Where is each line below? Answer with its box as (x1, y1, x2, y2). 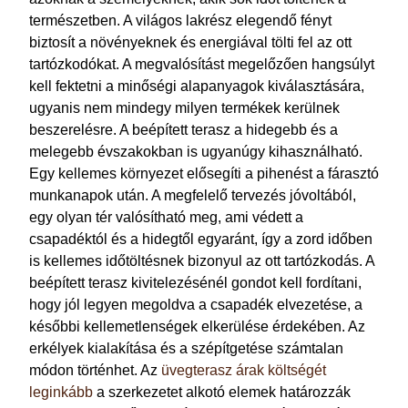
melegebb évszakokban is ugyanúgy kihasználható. (29, 144, 362, 159)
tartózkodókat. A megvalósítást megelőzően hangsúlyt (29, 56, 374, 72)
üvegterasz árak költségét (161, 362, 326, 378)
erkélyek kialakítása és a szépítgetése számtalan (29, 341, 343, 356)
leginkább (29, 384, 93, 400)
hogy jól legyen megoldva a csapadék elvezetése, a (29, 297, 362, 312)
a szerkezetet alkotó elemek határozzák (93, 384, 351, 400)
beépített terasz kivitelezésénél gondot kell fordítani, (29, 275, 362, 291)
